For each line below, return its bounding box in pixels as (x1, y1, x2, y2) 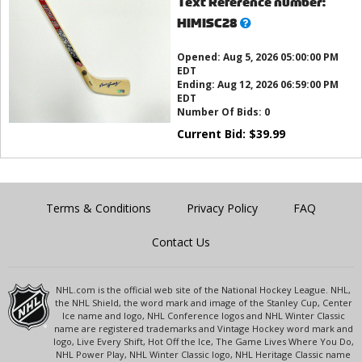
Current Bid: (176, 126, 249, 142)
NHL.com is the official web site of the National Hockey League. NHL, (56, 284, 351, 297)
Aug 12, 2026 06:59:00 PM (217, 78, 339, 92)
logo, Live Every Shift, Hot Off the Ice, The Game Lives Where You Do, (53, 335, 354, 348)
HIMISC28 (176, 15, 238, 32)
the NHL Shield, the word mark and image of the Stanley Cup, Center (54, 297, 352, 309)
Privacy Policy (187, 200, 258, 217)
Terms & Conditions (46, 200, 151, 217)
